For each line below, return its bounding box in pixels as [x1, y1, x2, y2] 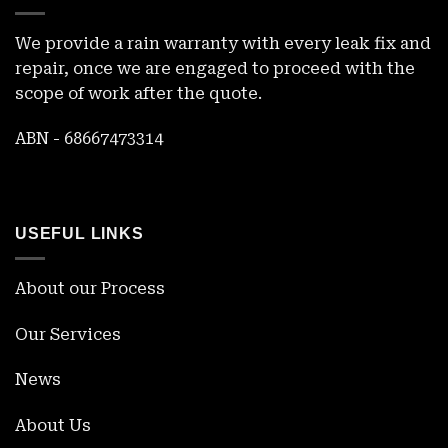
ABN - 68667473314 [15, 129, 163, 149]
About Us [15, 416, 91, 436]
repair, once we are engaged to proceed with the [15, 58, 415, 78]
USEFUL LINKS [15, 225, 144, 243]
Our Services [15, 324, 121, 344]
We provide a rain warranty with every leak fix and [15, 33, 431, 53]
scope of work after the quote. [15, 83, 262, 103]
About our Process [15, 278, 165, 298]
